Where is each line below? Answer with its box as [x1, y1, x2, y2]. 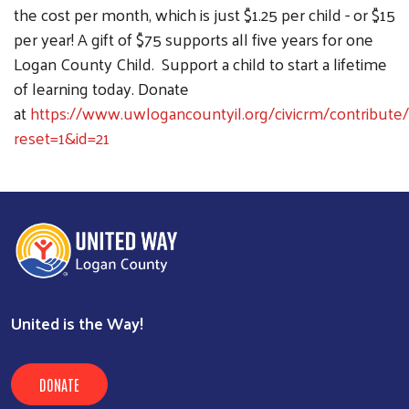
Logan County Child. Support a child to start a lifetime [14, 47, 387, 79]
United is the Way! [11, 307, 143, 338]
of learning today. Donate [14, 72, 189, 103]
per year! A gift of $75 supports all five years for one [14, 23, 373, 54]
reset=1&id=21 [14, 121, 110, 152]
